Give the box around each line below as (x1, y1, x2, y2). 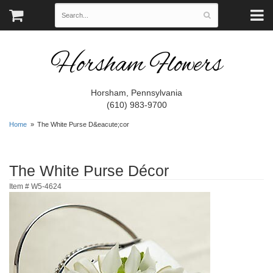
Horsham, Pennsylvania (91, 88, 182, 97)
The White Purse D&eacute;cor (37, 121, 130, 128)
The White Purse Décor (9, 162, 169, 179)
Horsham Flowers (51, 48, 222, 82)
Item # (9, 182, 31, 190)
